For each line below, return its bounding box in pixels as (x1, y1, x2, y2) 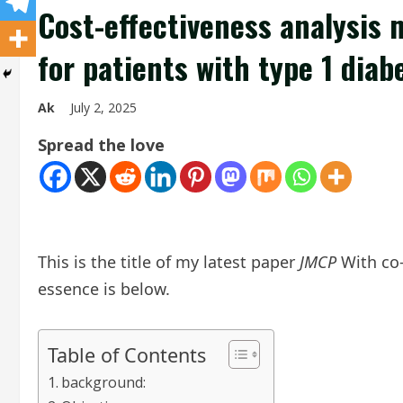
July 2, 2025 (70, 99, 140, 116)
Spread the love (38, 134, 165, 156)
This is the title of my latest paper (38, 251, 300, 273)
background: (61, 372, 147, 392)
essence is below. (38, 278, 170, 300)
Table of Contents (48, 341, 206, 368)
